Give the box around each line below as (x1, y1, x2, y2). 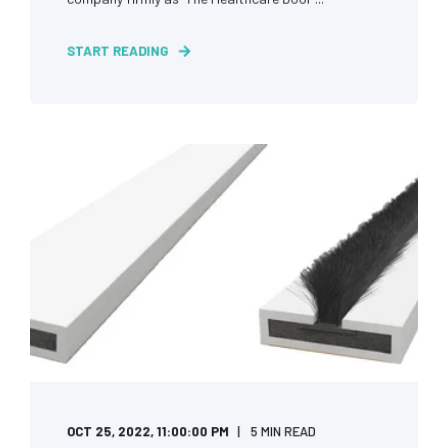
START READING (66, 42, 168, 59)
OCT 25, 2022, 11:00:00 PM (66, 422, 230, 440)
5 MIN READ (250, 422, 316, 440)
